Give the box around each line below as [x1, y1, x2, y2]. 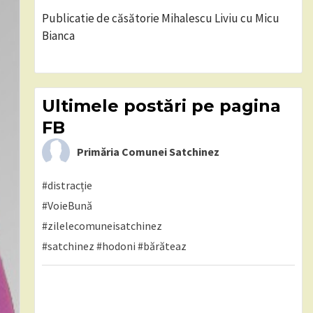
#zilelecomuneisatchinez [41, 219, 162, 233]
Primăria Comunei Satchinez [76, 145, 219, 159]
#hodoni [96, 239, 136, 253]
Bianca [41, 28, 75, 43]
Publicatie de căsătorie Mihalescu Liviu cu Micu [41, 10, 279, 26]
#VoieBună [41, 198, 92, 212]
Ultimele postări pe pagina [41, 96, 281, 116]
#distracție [41, 178, 92, 192]
